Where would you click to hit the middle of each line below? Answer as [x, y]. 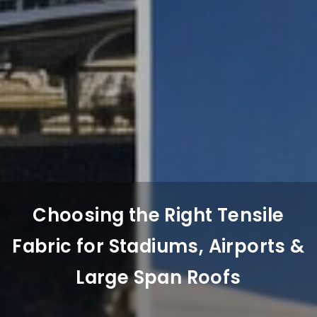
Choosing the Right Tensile [158, 215]
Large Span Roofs [158, 277]
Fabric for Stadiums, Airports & [158, 246]
